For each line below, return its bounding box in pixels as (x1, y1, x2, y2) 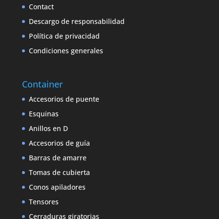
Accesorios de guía (28, 138, 90, 148)
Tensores (28, 197, 59, 206)
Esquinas (28, 109, 59, 118)
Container (22, 78, 63, 90)
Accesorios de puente (28, 94, 99, 104)
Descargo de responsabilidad (28, 16, 125, 26)
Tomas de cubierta (28, 167, 90, 177)
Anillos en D (28, 123, 68, 133)
